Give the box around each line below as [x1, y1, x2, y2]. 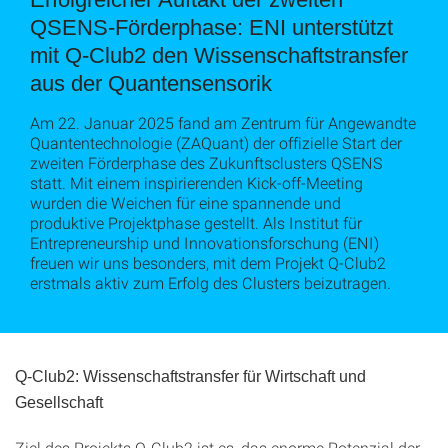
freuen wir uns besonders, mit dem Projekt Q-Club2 [30, 252, 386, 273]
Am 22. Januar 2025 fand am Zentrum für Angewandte [30, 112, 416, 133]
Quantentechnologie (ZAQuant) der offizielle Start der [30, 132, 402, 153]
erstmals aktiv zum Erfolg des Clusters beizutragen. [30, 272, 391, 293]
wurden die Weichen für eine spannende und [30, 192, 341, 213]
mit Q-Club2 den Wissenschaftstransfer [30, 43, 408, 68]
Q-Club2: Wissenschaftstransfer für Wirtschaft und [15, 368, 366, 385]
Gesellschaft [15, 394, 103, 411]
